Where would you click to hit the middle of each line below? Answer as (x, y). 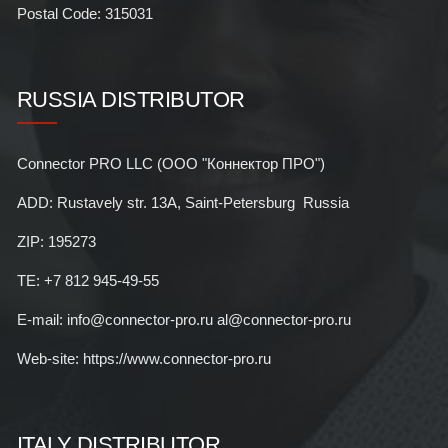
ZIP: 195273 (56, 241)
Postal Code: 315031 (84, 13)
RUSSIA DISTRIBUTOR (130, 99)
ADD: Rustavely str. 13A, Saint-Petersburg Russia (182, 202)
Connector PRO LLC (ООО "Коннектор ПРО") (170, 163)
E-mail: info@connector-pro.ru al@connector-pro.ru (183, 319)
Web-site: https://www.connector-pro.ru (143, 358)
